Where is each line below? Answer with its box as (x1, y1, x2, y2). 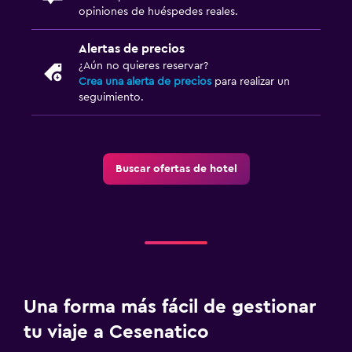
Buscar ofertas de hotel (115, 163, 237, 174)
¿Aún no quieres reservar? (79, 60, 208, 71)
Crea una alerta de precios (79, 75, 211, 87)
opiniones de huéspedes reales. (79, 5, 238, 17)
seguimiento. (79, 91, 144, 103)
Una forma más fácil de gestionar (24, 297, 316, 317)
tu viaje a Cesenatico (24, 322, 209, 342)
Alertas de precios (79, 42, 185, 55)
